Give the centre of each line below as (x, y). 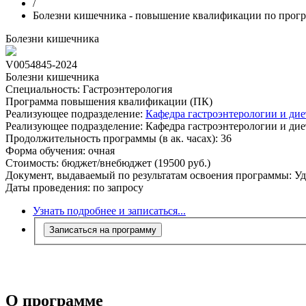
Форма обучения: (45, 151)
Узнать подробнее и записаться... (109, 211)
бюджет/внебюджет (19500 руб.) (136, 163)
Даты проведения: (48, 187)
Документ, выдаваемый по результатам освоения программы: (150, 175)
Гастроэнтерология (126, 89)
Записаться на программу (103, 229)
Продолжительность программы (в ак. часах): (112, 138)
